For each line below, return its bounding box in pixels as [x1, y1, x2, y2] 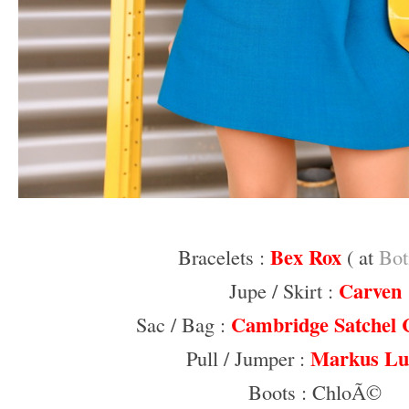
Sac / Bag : [135, 309, 231, 338]
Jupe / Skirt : [228, 276, 339, 304]
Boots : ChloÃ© [248, 377, 382, 405]
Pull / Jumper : [186, 343, 310, 372]
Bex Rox [269, 241, 341, 272]
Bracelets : [177, 242, 270, 270]
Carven [338, 275, 402, 306]
